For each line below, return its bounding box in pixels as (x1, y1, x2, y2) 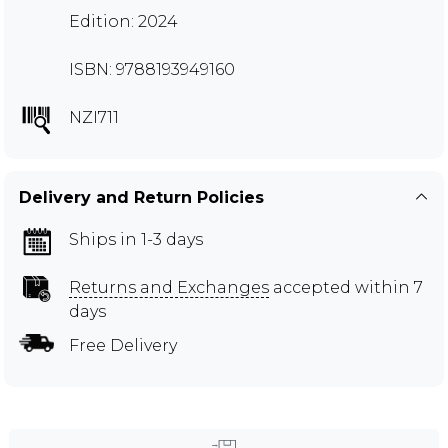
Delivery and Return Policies (19, 187, 264, 207)
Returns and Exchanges (69, 277, 269, 297)
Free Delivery (69, 335, 177, 355)
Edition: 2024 (69, 11, 178, 31)
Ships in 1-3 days (69, 229, 203, 249)
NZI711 (69, 107, 119, 127)
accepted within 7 (269, 277, 423, 297)
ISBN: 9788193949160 (69, 59, 235, 79)
